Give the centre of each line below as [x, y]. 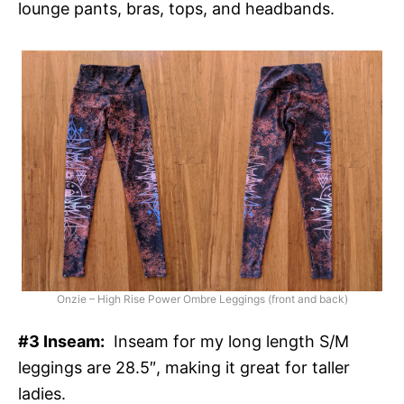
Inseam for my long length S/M [227, 341]
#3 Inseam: [61, 341]
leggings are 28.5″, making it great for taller [184, 367]
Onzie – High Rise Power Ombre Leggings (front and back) [202, 298]
